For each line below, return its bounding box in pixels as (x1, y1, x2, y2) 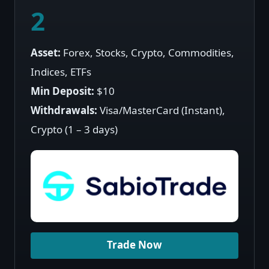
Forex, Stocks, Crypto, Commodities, (61, 45, 234, 61)
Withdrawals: (31, 103, 97, 119)
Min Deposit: (31, 83, 94, 100)
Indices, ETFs (31, 64, 91, 80)
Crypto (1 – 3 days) (31, 122, 118, 138)
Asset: (31, 45, 61, 61)
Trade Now (107, 238, 162, 254)
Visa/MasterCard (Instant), (97, 103, 225, 119)
